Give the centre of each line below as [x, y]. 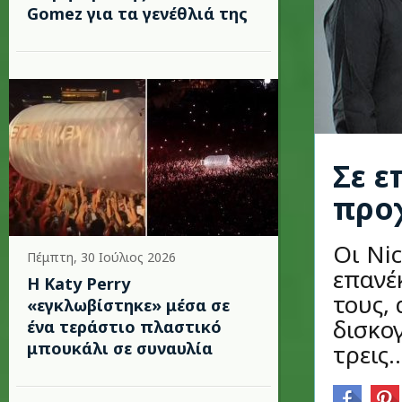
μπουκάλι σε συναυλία [120, 348]
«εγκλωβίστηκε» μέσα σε [128, 305]
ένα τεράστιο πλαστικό [124, 327]
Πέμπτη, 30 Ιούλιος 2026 [101, 257]
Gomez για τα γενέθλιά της [137, 13]
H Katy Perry [79, 284]
